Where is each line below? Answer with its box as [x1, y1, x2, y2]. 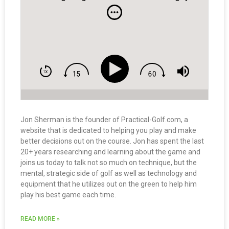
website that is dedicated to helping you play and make [20, 126, 196, 135]
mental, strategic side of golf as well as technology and [20, 169, 197, 178]
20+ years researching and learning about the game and [20, 148, 200, 156]
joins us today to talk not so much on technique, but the [20, 158, 197, 167]
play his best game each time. [20, 191, 116, 199]
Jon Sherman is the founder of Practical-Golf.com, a [20, 116, 188, 124]
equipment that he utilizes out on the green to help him [20, 180, 197, 189]
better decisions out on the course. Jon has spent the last [20, 137, 204, 146]
